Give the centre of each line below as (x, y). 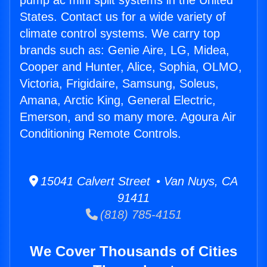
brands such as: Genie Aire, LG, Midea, (125, 50)
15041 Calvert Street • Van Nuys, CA (138, 181)
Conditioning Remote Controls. (100, 134)
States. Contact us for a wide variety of (123, 17)
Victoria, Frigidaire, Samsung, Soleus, (119, 84)
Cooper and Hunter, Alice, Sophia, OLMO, (131, 67)
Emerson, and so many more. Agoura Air (128, 117)
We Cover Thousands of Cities (133, 252)
